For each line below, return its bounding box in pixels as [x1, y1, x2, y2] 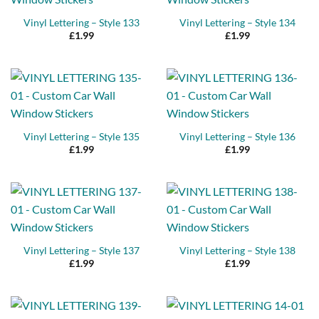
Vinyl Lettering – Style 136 [179, 130, 296, 142]
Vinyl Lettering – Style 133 [23, 16, 140, 28]
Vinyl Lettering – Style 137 [23, 244, 140, 256]
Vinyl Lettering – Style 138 [179, 244, 296, 256]
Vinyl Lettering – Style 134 [179, 16, 296, 28]
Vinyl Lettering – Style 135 [23, 130, 140, 142]
